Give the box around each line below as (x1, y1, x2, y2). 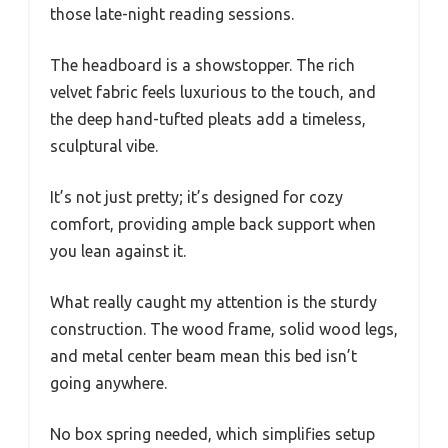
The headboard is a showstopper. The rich (50, 56, 355, 75)
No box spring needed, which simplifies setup (50, 425, 375, 444)
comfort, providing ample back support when (50, 215, 376, 234)
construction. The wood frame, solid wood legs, (50, 320, 398, 339)
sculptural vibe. (50, 137, 158, 156)
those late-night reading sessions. (50, 5, 294, 24)
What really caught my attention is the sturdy (50, 293, 377, 312)
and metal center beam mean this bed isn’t (50, 347, 357, 366)
